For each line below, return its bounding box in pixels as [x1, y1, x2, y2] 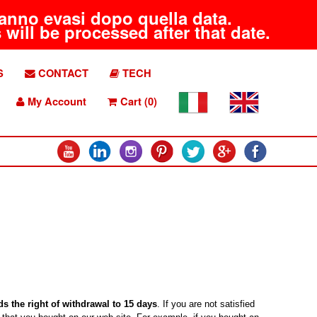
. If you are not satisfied [156, 299, 255, 310]
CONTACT [35, 66, 89, 81]
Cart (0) [117, 94, 157, 109]
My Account [24, 94, 86, 109]
